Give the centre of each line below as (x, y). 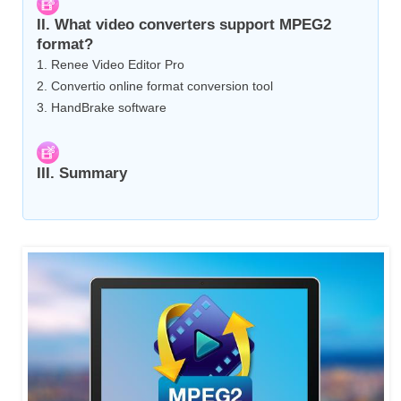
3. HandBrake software (102, 108)
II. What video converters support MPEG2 (184, 25)
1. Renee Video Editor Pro (111, 65)
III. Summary (82, 174)
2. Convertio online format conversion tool (155, 86)
